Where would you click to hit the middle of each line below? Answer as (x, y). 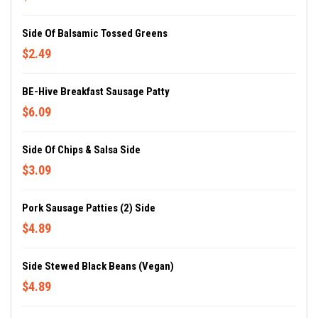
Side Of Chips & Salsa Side (81, 150)
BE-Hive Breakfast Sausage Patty (96, 92)
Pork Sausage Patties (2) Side (89, 208)
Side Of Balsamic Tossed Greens (95, 33)
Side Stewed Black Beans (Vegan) (98, 266)
